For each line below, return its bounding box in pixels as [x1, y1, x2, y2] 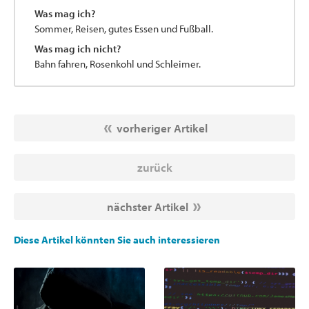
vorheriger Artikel [116, 121, 208, 136]
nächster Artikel [106, 199, 188, 215]
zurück [137, 160, 172, 175]
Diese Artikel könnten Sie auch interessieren [14, 233, 220, 247]
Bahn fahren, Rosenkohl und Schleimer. [34, 57, 201, 71]
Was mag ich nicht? [34, 42, 121, 56]
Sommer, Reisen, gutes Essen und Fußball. [34, 21, 213, 35]
